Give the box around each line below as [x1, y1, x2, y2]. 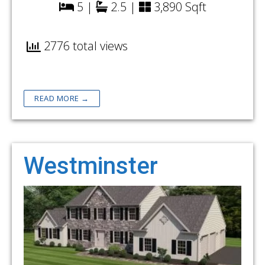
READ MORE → [34, 93, 89, 104]
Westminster [24, 152, 158, 180]
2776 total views [41, 38, 128, 54]
